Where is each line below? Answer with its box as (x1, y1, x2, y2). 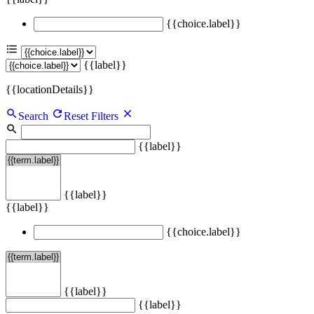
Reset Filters (64, 109, 121, 122)
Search (18, 109, 48, 122)
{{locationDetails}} (6, 83, 94, 95)
